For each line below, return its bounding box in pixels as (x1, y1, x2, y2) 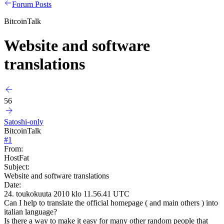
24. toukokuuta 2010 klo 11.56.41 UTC (4, 189, 129, 198)
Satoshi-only (4, 117, 43, 126)
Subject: (4, 162, 29, 171)
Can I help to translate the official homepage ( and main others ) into (4, 198, 218, 207)
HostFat (4, 153, 29, 162)
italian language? (4, 207, 57, 216)
